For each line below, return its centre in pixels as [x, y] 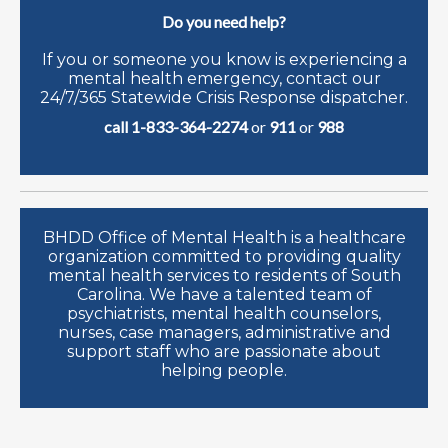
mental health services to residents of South [224, 275]
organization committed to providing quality [224, 256]
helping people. [224, 370]
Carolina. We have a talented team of [224, 294]
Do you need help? [224, 21]
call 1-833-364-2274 [176, 126]
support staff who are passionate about [224, 351]
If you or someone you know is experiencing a [224, 59]
